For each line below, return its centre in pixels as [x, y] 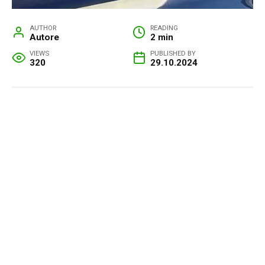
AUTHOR [43, 28]
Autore [45, 38]
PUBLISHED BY [173, 54]
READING [164, 28]
